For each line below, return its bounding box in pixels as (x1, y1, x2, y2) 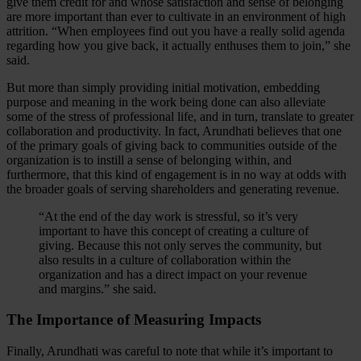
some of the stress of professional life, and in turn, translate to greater (6, 109, 354, 123)
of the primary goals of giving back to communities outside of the (6, 138, 337, 152)
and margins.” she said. (39, 281, 160, 296)
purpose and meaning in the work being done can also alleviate (6, 94, 326, 109)
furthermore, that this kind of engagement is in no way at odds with (6, 167, 346, 181)
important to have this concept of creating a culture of (39, 223, 309, 238)
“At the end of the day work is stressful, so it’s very (39, 209, 298, 223)
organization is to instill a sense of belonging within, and (6, 152, 292, 167)
